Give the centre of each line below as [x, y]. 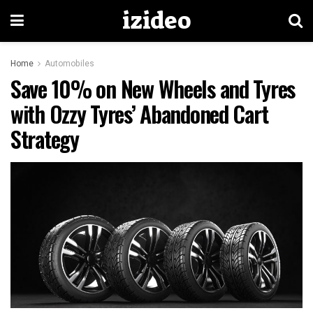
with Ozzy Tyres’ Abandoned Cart [139, 114]
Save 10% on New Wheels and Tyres [153, 88]
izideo [156, 21]
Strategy [45, 139]
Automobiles [70, 64]
